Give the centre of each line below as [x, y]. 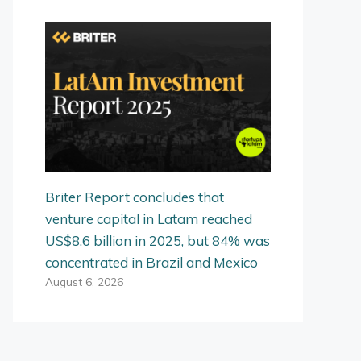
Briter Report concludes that [135, 197]
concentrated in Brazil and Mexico [151, 262]
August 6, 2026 [84, 281]
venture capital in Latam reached [149, 218]
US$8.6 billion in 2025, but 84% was [158, 240]
